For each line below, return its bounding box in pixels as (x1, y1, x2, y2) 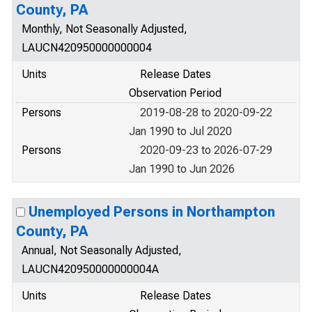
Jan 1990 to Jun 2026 (129, 162, 235, 175)
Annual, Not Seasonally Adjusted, (22, 244, 182, 257)
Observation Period (129, 86, 221, 100)
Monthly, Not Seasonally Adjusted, (22, 22, 187, 36)
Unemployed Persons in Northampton (29, 203, 275, 220)
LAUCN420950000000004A (22, 263, 159, 276)
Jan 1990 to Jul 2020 (129, 125, 232, 138)
